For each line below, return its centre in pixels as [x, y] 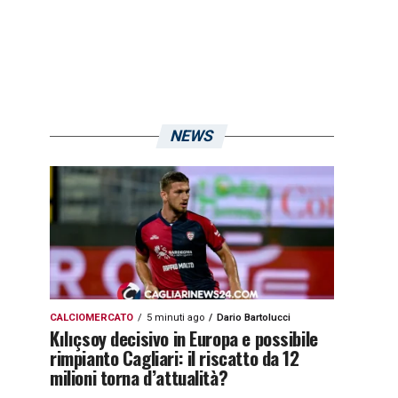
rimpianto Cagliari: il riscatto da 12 [175, 358]
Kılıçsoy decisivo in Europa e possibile [184, 338]
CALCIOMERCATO [92, 318]
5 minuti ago [175, 318]
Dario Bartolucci [254, 318]
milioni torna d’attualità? [139, 377]
